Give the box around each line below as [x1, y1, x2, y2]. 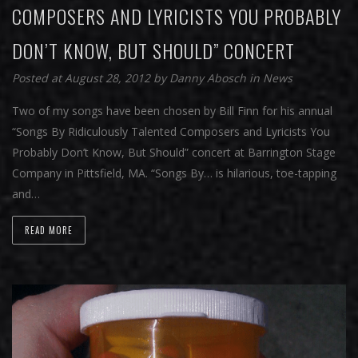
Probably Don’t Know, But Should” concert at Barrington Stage [12, 145, 336, 161]
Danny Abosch [169, 70, 249, 86]
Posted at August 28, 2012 [12, 70, 150, 86]
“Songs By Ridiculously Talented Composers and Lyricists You [12, 124, 330, 140]
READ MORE [25, 224, 73, 237]
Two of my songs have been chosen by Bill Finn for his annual [12, 103, 332, 119]
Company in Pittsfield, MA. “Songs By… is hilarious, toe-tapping [12, 165, 336, 181]
